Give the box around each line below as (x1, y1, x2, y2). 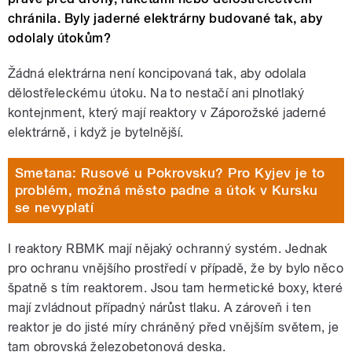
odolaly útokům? (8, 30, 115, 46)
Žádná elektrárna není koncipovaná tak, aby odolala (8, 65, 306, 81)
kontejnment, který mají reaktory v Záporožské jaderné (8, 104, 327, 120)
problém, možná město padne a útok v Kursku (14, 182, 318, 199)
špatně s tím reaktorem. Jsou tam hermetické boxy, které (8, 280, 343, 295)
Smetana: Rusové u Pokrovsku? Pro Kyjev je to (14, 165, 325, 181)
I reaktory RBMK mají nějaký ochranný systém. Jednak (8, 240, 328, 256)
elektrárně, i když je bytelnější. (8, 124, 188, 140)
